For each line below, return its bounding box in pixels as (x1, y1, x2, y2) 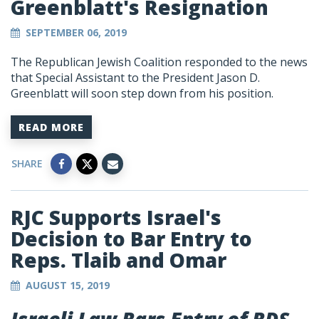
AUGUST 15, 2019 (26, 278, 110, 293)
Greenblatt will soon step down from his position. (11, 85, 273, 102)
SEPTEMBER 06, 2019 (26, 26, 127, 40)
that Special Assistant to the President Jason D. (11, 70, 260, 86)
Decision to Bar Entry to (11, 225, 252, 253)
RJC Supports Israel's (11, 204, 221, 231)
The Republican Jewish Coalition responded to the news (11, 54, 308, 70)
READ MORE (19, 120, 84, 135)
